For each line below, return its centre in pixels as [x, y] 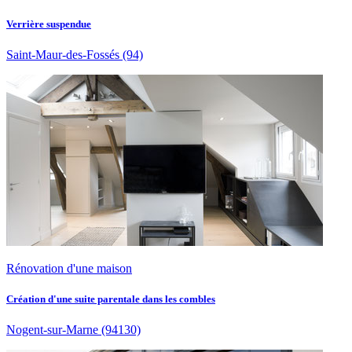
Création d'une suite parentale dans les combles [111, 299]
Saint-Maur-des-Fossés [63, 54]
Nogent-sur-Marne [52, 330]
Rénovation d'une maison [69, 268]
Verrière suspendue [49, 24]
